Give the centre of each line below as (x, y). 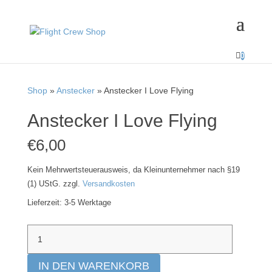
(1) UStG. (44, 184)
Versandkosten (108, 184)
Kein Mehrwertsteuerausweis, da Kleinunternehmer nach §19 (133, 170)
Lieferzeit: (46, 203)
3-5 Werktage (87, 203)
